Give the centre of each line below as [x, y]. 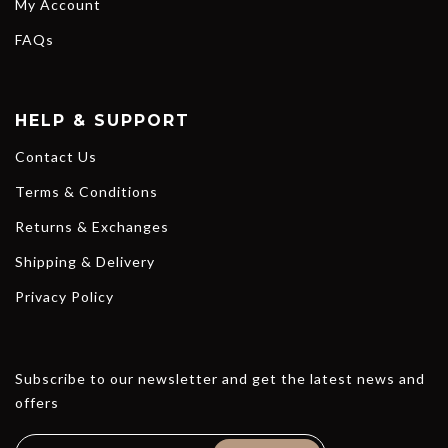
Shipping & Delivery [85, 262]
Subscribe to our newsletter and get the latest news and [220, 379]
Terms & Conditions [86, 192]
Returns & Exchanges [92, 227]
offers [37, 403]
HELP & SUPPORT [102, 121]
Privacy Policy [64, 297]
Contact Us [56, 157]
